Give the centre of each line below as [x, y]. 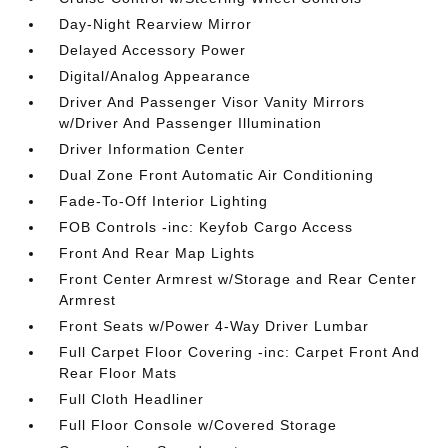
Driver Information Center [152, 149]
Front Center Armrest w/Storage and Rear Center [238, 279]
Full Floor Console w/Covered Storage [198, 425]
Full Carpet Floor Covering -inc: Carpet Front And [240, 352]
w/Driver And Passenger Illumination [191, 123]
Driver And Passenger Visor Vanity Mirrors [212, 102]
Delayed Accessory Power [153, 50]
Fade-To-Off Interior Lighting [164, 201]
